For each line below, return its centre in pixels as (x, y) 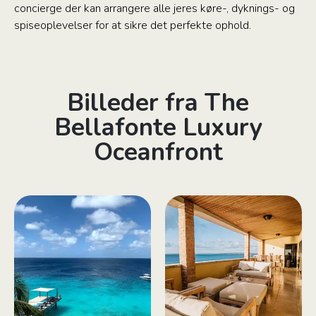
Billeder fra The (158, 103)
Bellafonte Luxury (158, 127)
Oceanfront (158, 152)
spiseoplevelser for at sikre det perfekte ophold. (133, 25)
